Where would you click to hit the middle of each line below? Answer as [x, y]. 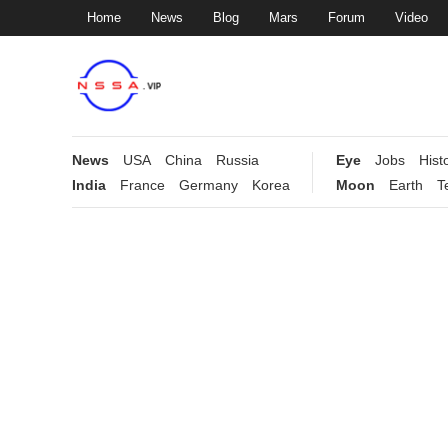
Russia [237, 160]
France [142, 185]
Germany [208, 185]
